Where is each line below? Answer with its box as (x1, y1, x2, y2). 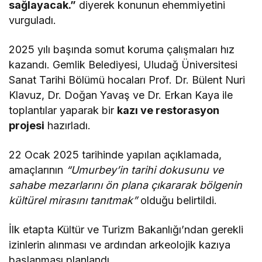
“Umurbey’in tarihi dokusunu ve (66, 163, 224, 176)
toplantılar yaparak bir (9, 104, 118, 116)
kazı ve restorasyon (117, 104, 220, 116)
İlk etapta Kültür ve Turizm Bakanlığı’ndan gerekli (9, 223, 244, 236)
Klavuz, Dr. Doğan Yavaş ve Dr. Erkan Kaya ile (9, 88, 233, 101)
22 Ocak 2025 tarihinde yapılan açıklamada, (9, 148, 222, 161)
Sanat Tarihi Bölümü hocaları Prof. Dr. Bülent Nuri (9, 73, 246, 86)
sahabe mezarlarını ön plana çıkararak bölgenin (9, 178, 243, 191)
